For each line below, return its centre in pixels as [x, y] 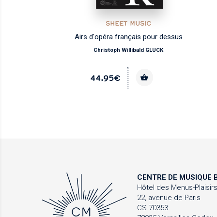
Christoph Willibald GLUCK [129, 50]
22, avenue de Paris [169, 198]
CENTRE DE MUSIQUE [175, 178]
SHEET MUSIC [129, 23]
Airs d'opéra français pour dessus [128, 37]
